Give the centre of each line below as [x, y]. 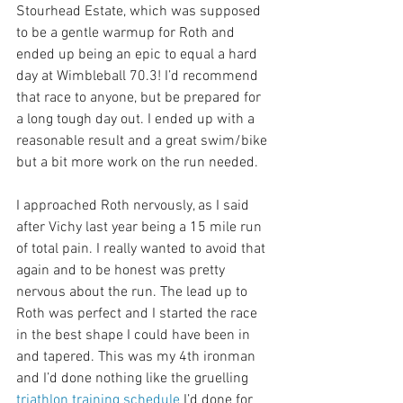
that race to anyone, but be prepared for [140, 99]
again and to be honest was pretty [122, 271]
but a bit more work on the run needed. [137, 163]
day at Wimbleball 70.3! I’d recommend [139, 77]
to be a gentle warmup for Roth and [127, 34]
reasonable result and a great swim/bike [143, 142]
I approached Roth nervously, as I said [134, 206]
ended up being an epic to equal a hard [139, 55]
